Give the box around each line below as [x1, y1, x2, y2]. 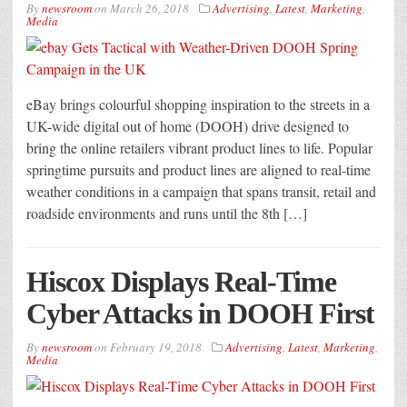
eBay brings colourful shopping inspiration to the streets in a [26, 94, 370, 114]
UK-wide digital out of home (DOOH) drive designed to [26, 116, 349, 136]
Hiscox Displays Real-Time [26, 265, 336, 299]
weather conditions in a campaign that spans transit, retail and [26, 182, 376, 202]
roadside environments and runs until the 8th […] [26, 203, 307, 223]
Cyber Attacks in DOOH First [26, 297, 374, 331]
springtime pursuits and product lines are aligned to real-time [26, 160, 371, 180]
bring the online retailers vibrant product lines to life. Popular [26, 138, 372, 158]
